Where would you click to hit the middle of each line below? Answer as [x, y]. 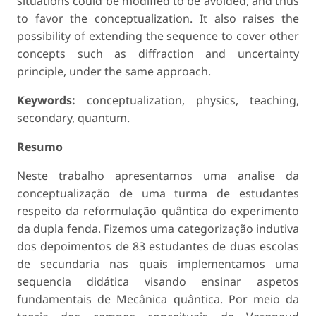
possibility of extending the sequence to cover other [158, 36]
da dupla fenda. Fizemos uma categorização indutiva [158, 228]
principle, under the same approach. [114, 71]
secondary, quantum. [73, 117]
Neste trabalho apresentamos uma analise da [158, 175]
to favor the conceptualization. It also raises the [158, 18]
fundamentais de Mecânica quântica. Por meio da [158, 299]
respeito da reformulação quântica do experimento [158, 211]
